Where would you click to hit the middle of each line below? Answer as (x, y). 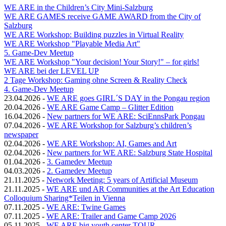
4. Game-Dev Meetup (39, 89)
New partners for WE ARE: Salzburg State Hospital (130, 152)
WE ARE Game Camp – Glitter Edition (110, 107)
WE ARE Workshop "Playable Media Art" (72, 43)
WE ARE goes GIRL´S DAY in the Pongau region (128, 98)
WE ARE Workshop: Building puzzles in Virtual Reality (94, 34)
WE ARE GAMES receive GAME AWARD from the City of (102, 16)
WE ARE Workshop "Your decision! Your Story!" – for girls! (102, 62)
